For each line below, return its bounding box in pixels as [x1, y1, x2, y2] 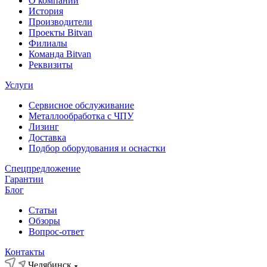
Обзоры [29, 216, 60, 226]
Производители [29, 17, 92, 27]
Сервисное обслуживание [29, 100, 134, 110]
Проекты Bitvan [29, 27, 92, 38]
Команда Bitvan [29, 49, 91, 59]
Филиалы [29, 38, 67, 48]
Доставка [29, 132, 66, 142]
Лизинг [29, 122, 59, 132]
